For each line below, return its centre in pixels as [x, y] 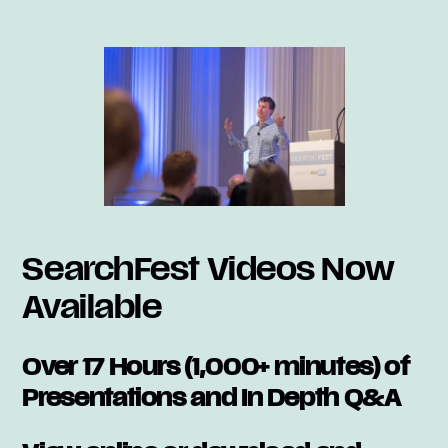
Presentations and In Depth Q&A [211, 399]
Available [92, 310]
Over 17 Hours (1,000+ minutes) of [216, 368]
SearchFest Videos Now [208, 272]
